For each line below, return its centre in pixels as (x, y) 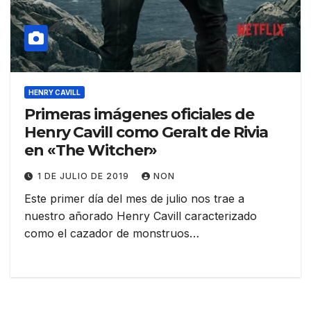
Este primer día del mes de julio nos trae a (134, 198)
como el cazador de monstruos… (112, 233)
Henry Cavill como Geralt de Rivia (146, 132)
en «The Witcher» (91, 150)
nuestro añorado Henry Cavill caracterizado (141, 216)
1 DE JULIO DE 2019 (85, 176)
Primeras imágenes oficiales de (139, 114)
